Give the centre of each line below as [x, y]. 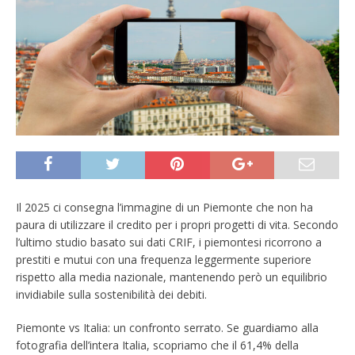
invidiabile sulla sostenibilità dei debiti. [111, 294]
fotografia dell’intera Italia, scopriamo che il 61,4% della [157, 345]
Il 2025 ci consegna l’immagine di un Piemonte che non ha [164, 207]
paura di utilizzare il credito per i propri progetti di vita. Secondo [177, 224]
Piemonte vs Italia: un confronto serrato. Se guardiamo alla [167, 327]
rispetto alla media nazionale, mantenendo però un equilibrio [172, 277]
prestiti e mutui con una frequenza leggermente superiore [164, 259]
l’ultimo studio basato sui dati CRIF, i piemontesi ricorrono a [169, 242]
